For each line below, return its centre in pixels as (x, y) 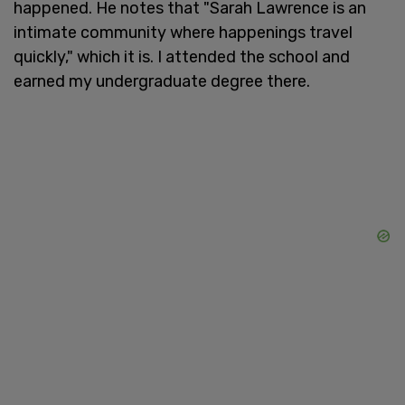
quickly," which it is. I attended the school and (182, 57)
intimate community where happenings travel (183, 33)
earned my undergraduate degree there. (162, 82)
